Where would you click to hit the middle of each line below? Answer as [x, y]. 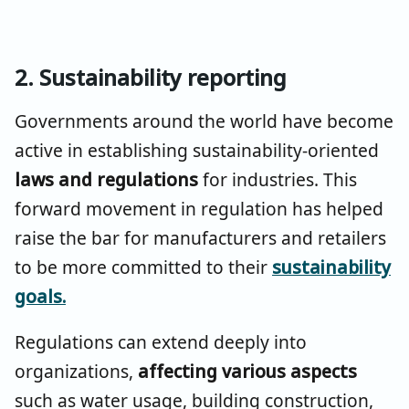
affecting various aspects [247, 371]
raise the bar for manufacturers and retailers [200, 237]
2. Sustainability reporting [151, 77]
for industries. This [280, 179]
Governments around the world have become [204, 121]
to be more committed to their [143, 267]
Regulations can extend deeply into [161, 341]
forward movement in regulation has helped [199, 208]
